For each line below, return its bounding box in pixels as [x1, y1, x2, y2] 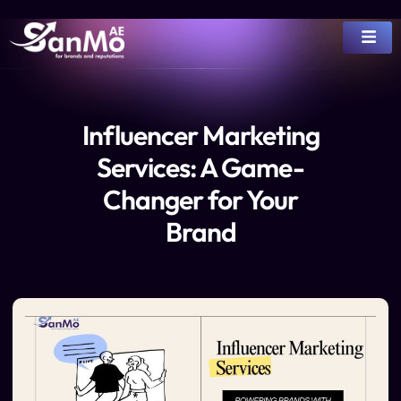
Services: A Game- [97, 150, 304, 184]
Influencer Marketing [81, 118, 320, 152]
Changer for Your [103, 183, 298, 217]
